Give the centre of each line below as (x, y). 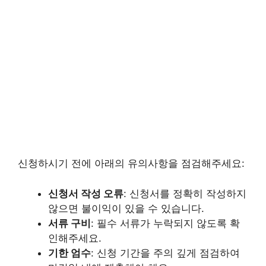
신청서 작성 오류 (86, 193)
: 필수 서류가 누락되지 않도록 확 (165, 223)
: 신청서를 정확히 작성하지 (185, 193)
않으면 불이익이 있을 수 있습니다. (126, 208)
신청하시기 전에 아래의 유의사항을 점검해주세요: (131, 164)
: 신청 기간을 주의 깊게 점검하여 (165, 253)
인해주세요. (75, 238)
